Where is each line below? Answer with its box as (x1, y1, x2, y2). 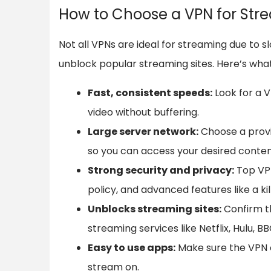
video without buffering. (88, 105, 199, 119)
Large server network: (88, 124, 198, 139)
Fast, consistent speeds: (88, 85, 212, 100)
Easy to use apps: (88, 240, 175, 255)
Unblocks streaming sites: (88, 201, 221, 216)
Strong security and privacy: (88, 163, 234, 177)
